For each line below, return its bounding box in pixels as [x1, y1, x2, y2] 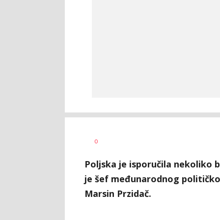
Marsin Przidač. [84, 188, 151, 199]
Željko [105, 134, 121, 142]
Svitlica [105, 141, 125, 149]
